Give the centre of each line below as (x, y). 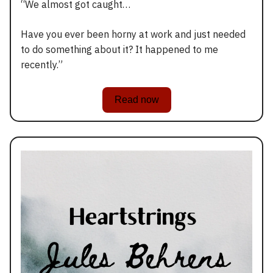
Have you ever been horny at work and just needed (133, 34)
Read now (136, 100)
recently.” (42, 65)
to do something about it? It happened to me (119, 50)
